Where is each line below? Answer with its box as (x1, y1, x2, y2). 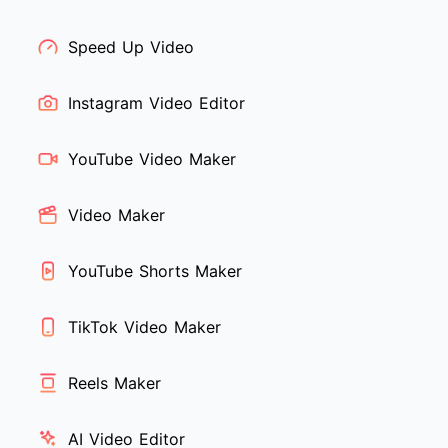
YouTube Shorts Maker (68, 261, 242, 282)
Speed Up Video (68, 37, 194, 58)
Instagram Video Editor (68, 93, 245, 114)
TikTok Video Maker (68, 317, 221, 338)
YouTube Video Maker (68, 149, 236, 170)
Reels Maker (68, 373, 161, 394)
